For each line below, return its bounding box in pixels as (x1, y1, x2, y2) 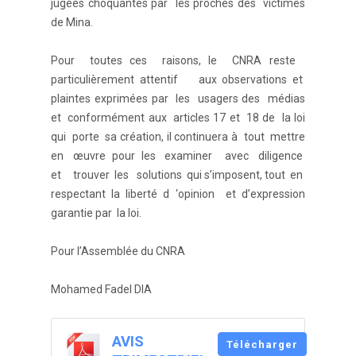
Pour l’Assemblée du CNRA (51, 245, 185, 258)
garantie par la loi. (51, 207, 141, 220)
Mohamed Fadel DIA (51, 283, 152, 296)
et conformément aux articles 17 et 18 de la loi (51, 111, 305, 125)
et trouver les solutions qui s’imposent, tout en (51, 168, 305, 182)
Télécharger (226, 338, 298, 350)
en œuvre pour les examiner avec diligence (51, 149, 305, 163)
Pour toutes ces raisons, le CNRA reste (51, 54, 305, 68)
